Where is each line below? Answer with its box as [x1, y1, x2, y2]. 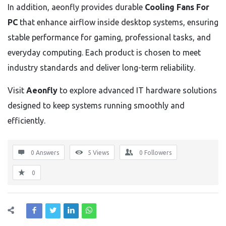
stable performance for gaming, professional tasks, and [8, 33, 211, 42]
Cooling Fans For [145, 3, 209, 12]
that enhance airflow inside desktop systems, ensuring [18, 18, 218, 27]
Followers [144, 149, 172, 156]
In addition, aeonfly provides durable [8, 3, 145, 12]
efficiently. [8, 116, 45, 125]
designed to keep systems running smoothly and [8, 101, 185, 110]
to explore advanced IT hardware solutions [58, 86, 217, 95]
